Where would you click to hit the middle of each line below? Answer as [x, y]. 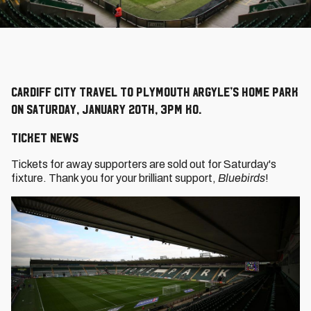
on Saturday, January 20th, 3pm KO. [106, 109]
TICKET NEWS [45, 137]
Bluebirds [242, 178]
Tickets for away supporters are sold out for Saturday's [144, 164]
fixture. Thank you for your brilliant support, [115, 178]
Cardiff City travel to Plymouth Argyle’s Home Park [155, 92]
